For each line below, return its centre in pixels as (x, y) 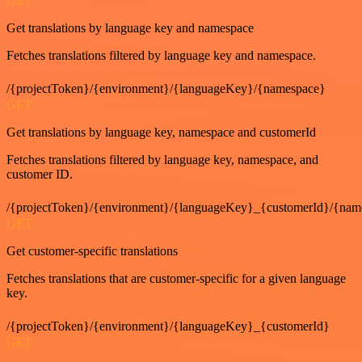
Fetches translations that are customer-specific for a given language (176, 278)
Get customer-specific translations (92, 250)
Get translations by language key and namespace (130, 27)
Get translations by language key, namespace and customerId (161, 132)
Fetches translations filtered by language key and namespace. (161, 55)
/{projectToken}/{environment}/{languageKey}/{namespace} (166, 88)
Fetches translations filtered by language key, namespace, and (162, 159)
